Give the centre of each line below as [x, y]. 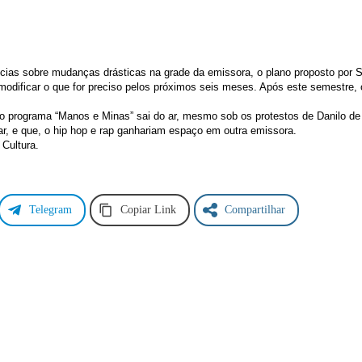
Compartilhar [255, 210]
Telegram [51, 210]
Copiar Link [148, 210]
